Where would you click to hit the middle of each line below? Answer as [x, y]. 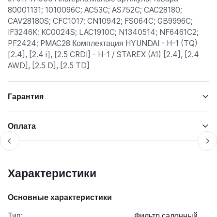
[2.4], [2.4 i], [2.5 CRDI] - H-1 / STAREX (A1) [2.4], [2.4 [103, 54]
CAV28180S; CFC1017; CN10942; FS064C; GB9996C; [100, 21]
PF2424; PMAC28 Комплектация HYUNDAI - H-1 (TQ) [103, 43]
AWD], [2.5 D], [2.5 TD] [49, 66]
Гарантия [26, 96]
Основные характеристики [60, 197]
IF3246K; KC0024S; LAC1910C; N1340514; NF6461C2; [103, 32]
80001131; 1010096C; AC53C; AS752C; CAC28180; [95, 10]
